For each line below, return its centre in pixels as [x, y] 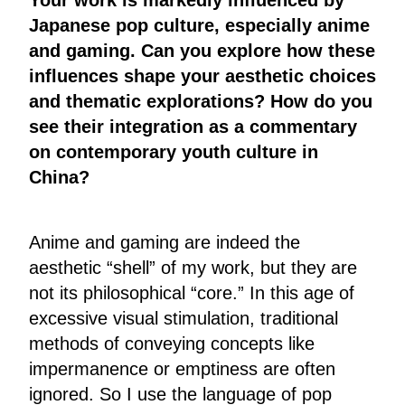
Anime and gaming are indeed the [165, 242]
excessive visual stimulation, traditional [184, 318]
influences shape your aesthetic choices [202, 75]
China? [59, 177]
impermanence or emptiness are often [182, 368]
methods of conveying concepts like [172, 343]
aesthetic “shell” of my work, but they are [193, 267]
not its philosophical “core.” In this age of [192, 292]
